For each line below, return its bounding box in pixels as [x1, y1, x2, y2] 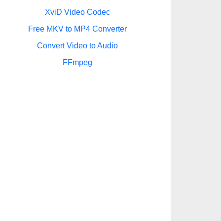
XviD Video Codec [44, 8, 110, 16]
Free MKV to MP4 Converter [28, 25, 127, 33]
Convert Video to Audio [37, 41, 118, 50]
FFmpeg [62, 58, 92, 67]
